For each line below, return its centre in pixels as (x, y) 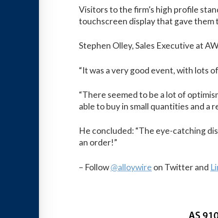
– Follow (95, 167)
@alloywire (131, 167)
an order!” (98, 143)
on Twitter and (181, 167)
